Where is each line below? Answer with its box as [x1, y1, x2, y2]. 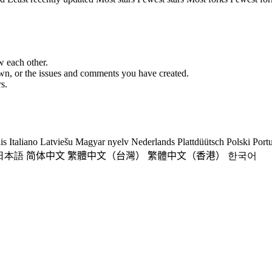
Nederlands [131, 137, 175, 147]
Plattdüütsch [177, 137, 224, 147]
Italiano [9, 137, 38, 147]
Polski [226, 137, 250, 147]
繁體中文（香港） [148, 151, 225, 161]
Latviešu [40, 137, 73, 147]
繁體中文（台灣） [67, 151, 145, 161]
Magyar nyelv [75, 137, 129, 147]
